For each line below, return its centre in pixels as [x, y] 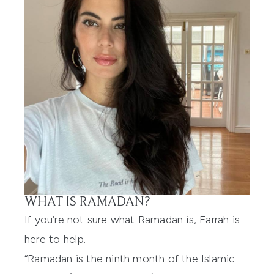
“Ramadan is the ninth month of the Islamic [130, 258]
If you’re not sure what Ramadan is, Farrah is [132, 219]
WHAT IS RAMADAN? [87, 202]
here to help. [55, 239]
